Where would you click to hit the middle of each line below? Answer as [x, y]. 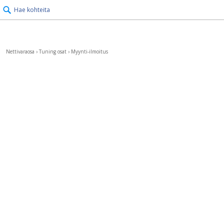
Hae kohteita [32, 10]
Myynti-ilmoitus [89, 51]
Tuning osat [53, 51]
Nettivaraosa [20, 51]
